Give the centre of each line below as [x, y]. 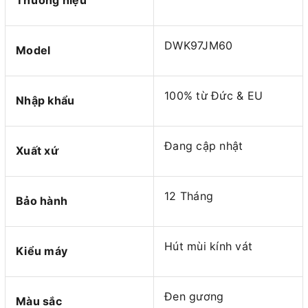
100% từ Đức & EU [213, 96]
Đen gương [194, 297]
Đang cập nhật [204, 146]
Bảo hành [42, 201]
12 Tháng [189, 196]
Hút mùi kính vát [208, 246]
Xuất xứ [37, 151]
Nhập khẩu [45, 101]
